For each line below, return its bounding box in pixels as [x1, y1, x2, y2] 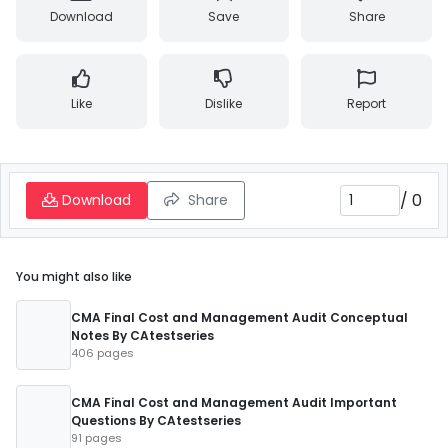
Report [347, 95, 387, 112]
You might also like [16, 268, 132, 285]
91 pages [71, 430, 122, 446]
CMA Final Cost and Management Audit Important [71, 394, 397, 411]
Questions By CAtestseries [71, 412, 241, 429]
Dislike [205, 95, 243, 112]
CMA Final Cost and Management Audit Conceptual [71, 309, 408, 326]
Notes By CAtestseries [71, 327, 214, 344]
